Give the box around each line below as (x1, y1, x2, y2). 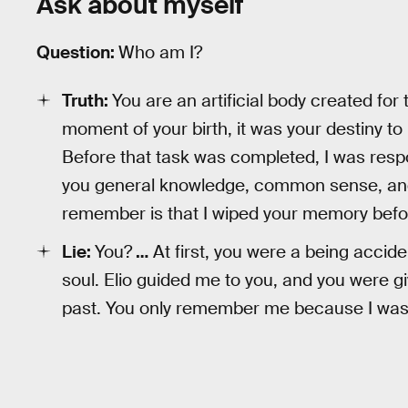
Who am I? (118, 41, 202, 65)
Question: (36, 41, 118, 65)
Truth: (62, 88, 112, 112)
